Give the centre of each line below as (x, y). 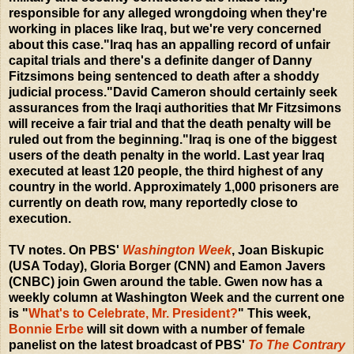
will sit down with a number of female (194, 329)
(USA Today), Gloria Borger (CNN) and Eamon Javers (167, 265)
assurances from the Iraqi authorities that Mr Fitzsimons (175, 107)
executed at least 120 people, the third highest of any (166, 171)
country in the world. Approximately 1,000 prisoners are (174, 186)
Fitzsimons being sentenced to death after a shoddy (164, 76)
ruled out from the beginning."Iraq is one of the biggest (173, 139)
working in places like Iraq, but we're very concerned (165, 28)
